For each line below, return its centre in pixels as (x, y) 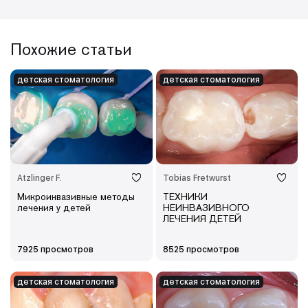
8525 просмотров (201, 249)
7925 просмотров (55, 249)
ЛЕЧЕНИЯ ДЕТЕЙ (202, 218)
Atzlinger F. (40, 178)
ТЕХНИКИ (185, 196)
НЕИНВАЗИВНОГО (206, 207)
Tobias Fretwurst (197, 178)
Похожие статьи (71, 49)
